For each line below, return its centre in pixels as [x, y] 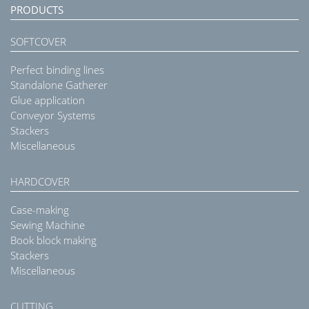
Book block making [53, 240]
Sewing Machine [48, 225]
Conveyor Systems [53, 115]
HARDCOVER [40, 181]
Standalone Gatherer [59, 84]
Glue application [48, 100]
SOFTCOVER [38, 41]
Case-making [40, 209]
